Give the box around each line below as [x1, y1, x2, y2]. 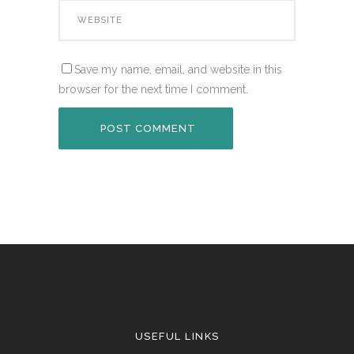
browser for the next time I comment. [58, 83, 248, 96]
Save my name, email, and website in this [74, 63, 282, 76]
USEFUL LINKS [134, 330, 220, 342]
